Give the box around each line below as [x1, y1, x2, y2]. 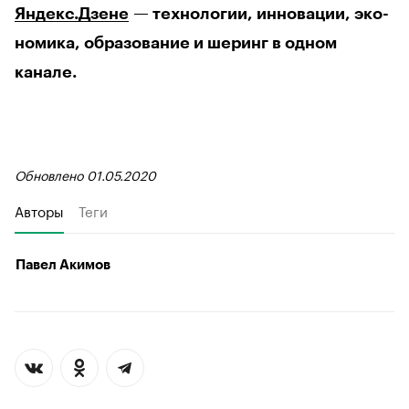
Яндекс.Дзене [15, 5, 129, 22]
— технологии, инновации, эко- [129, 5, 389, 22]
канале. [15, 63, 77, 80]
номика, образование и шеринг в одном [15, 34, 337, 51]
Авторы [15, 198, 64, 221]
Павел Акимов [16, 257, 110, 272]
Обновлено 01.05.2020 [15, 163, 156, 184]
